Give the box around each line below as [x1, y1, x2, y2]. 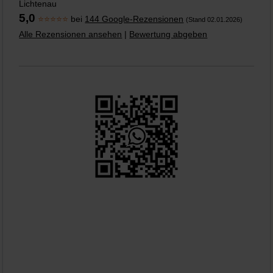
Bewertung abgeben [129, 29, 208, 40]
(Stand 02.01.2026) [186, 16, 243, 24]
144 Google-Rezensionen [85, 14, 184, 24]
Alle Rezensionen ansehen [19, 29, 122, 40]
